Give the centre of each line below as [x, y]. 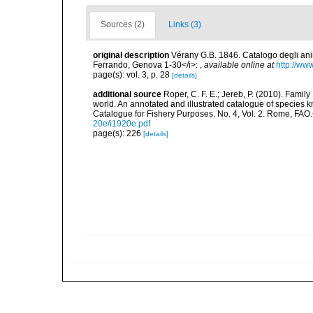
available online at [239, 65]
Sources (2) [123, 24]
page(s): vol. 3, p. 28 [132, 75]
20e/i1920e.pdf [122, 124]
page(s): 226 [118, 133]
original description [131, 55]
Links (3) [185, 24]
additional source [127, 94]
